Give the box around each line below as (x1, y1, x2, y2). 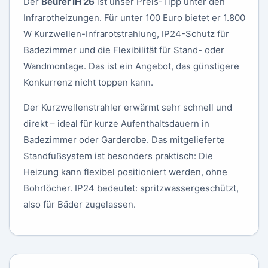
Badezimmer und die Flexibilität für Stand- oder (23, 44, 224, 56)
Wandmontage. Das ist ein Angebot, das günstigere (23, 60, 239, 72)
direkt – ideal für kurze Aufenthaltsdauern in (23, 118, 209, 129)
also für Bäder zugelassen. (23, 199, 136, 210)
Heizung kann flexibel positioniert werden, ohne (23, 166, 227, 178)
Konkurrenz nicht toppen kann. (23, 77, 153, 88)
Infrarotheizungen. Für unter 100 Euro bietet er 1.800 (23, 12, 245, 23)
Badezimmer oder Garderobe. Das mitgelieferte (23, 134, 225, 145)
